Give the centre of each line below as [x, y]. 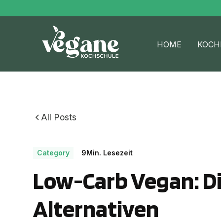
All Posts [59, 117]
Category [54, 153]
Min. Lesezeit [110, 153]
